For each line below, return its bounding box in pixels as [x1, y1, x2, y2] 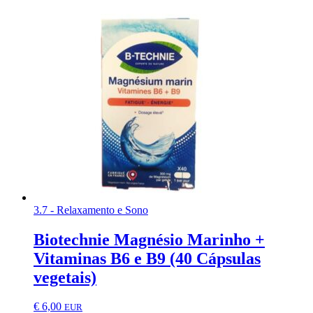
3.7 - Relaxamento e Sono [34, 203, 148, 216]
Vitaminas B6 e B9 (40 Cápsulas [34, 249, 261, 268]
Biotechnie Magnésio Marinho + [34, 230, 265, 249]
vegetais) [34, 268, 96, 286]
